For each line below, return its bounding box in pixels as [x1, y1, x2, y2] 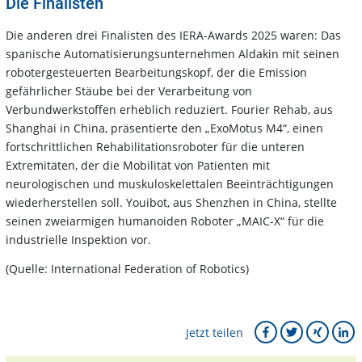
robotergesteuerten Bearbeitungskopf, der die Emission [6, 65, 307, 81]
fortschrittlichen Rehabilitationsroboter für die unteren [6, 139, 305, 155]
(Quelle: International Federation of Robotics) [6, 261, 249, 277]
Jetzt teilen [186, 324, 243, 340]
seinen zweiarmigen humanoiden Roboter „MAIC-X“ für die [6, 213, 324, 229]
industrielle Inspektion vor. [6, 232, 151, 248]
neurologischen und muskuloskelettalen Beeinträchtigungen [6, 176, 334, 192]
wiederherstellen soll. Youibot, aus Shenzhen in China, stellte [6, 195, 337, 211]
